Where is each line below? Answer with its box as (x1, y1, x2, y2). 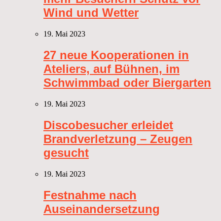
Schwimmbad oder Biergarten (43, 75, 211, 89)
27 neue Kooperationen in (43, 48, 189, 62)
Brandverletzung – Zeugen (43, 132, 192, 146)
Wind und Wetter (43, 6, 139, 20)
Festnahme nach (43, 188, 137, 202)
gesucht (43, 146, 89, 159)
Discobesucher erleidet (43, 118, 173, 132)
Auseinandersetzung (43, 202, 160, 216)
